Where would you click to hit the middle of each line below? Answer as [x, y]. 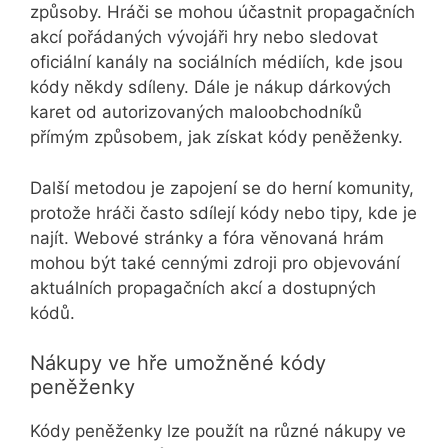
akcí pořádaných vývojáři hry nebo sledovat [204, 37]
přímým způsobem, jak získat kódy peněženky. [216, 137]
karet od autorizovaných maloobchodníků [196, 112]
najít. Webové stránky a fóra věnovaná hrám [207, 237]
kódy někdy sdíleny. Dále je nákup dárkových [210, 87]
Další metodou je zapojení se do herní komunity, [222, 187]
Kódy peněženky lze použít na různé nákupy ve [218, 431]
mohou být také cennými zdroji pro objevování [215, 262]
